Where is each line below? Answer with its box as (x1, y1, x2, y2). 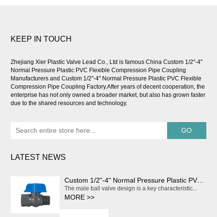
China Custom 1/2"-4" (146, 59, 203, 66)
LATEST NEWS (11, 153, 66, 162)
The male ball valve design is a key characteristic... (64, 185, 198, 192)
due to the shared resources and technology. (11, 100, 128, 107)
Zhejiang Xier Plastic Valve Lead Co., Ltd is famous (11, 59, 146, 66)
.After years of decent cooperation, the (106, 83, 205, 91)
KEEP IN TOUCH (11, 35, 72, 44)
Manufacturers (11, 75, 49, 82)
